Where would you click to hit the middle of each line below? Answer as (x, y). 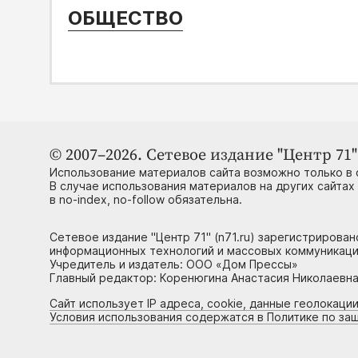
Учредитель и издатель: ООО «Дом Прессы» (174, 265)
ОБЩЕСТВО (125, 18)
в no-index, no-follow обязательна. (146, 200)
